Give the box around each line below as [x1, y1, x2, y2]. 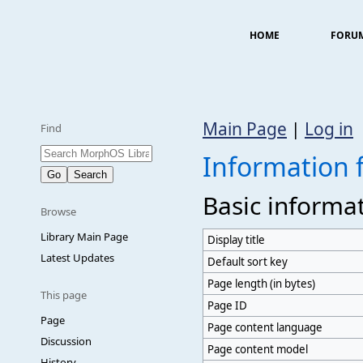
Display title [207, 233, 266, 247]
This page [41, 288, 87, 302]
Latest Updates [41, 250, 114, 265]
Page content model [207, 342, 309, 357]
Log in [305, 117, 353, 140]
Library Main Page [41, 229, 128, 244]
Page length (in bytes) [207, 276, 316, 291]
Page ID [207, 298, 248, 313]
